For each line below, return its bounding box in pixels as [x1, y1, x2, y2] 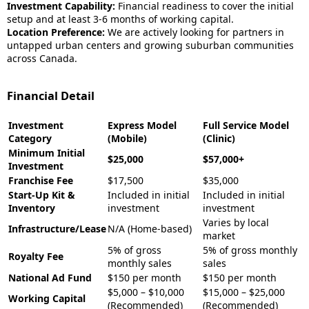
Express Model [108, 119, 177, 132]
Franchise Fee [8, 174, 73, 187]
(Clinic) [203, 132, 235, 145]
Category [8, 132, 52, 145]
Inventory [8, 201, 55, 215]
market [203, 229, 235, 242]
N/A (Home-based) [108, 222, 192, 235]
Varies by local [203, 216, 269, 229]
